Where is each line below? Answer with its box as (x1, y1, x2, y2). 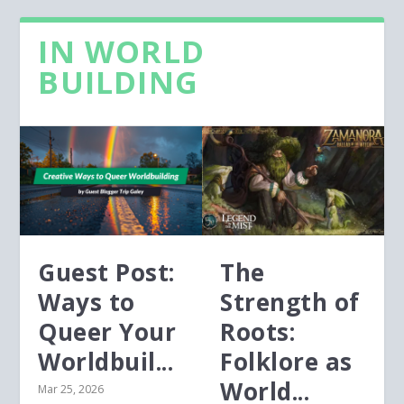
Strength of (220, 285, 360, 318)
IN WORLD (38, 30, 206, 72)
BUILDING (38, 60, 199, 103)
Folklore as (220, 344, 353, 378)
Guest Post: (38, 255, 175, 289)
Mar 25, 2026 (38, 381, 105, 397)
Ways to (38, 285, 135, 318)
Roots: (220, 315, 295, 348)
